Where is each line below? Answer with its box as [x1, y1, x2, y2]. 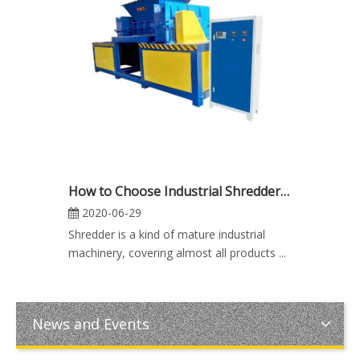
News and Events [32, 314, 149, 333]
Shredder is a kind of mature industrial [68, 227, 265, 242]
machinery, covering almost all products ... [68, 245, 286, 260]
